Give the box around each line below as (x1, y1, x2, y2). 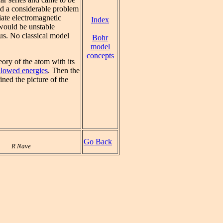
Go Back (84, 137, 112, 146)
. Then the (48, 66, 80, 75)
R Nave (11, 142, 31, 150)
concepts (86, 51, 114, 60)
